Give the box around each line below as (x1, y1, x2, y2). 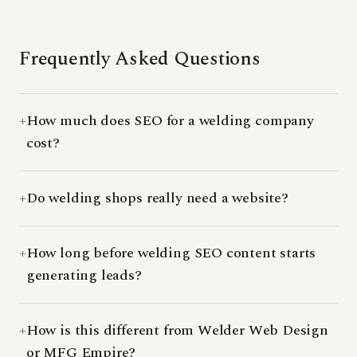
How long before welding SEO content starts (25, 241, 316, 264)
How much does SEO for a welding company (25, 109, 314, 131)
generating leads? (25, 264, 142, 286)
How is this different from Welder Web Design (25, 319, 328, 341)
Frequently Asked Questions (19, 44, 261, 73)
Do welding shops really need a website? (25, 186, 288, 209)
